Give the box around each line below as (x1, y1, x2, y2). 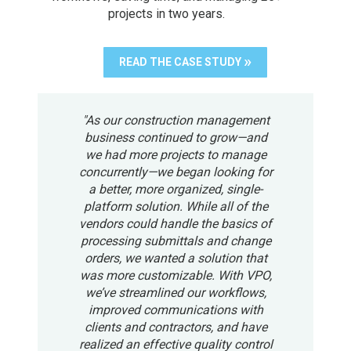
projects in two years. (107, 6, 225, 22)
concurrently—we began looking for (78, 164, 273, 179)
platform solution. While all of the (83, 198, 268, 214)
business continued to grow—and (84, 129, 267, 145)
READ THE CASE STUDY (118, 55, 241, 68)
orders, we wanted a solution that (84, 250, 267, 266)
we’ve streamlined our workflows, (85, 284, 266, 300)
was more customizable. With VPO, (79, 267, 272, 283)
